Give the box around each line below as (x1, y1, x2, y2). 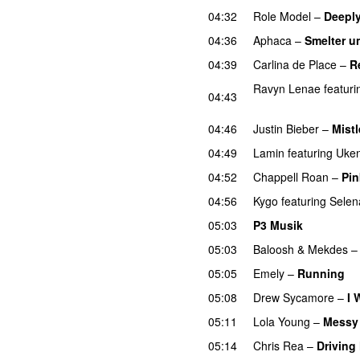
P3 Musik (253, 216, 303, 233)
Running (297, 264, 345, 281)
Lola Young (253, 313, 310, 329)
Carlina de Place (253, 55, 337, 72)
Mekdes (308, 240, 348, 257)
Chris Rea (253, 337, 304, 354)
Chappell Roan (253, 168, 329, 185)
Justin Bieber (253, 120, 319, 137)
